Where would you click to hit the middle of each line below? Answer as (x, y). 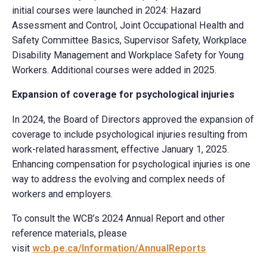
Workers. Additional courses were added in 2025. (114, 70)
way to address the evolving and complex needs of (119, 179)
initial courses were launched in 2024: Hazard (107, 11)
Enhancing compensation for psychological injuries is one (131, 164)
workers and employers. (63, 194)
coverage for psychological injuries (154, 95)
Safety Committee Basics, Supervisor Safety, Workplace (130, 41)
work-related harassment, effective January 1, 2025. (121, 149)
